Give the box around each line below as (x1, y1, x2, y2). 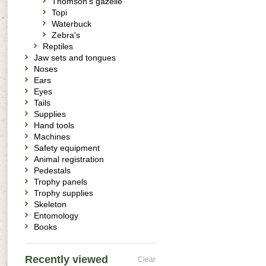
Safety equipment (34, 143, 100, 153)
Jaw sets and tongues (34, 53, 116, 62)
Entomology (34, 211, 78, 220)
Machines (34, 132, 70, 141)
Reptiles (43, 42, 73, 51)
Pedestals (34, 166, 71, 175)
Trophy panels (34, 177, 87, 186)
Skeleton (34, 199, 66, 209)
